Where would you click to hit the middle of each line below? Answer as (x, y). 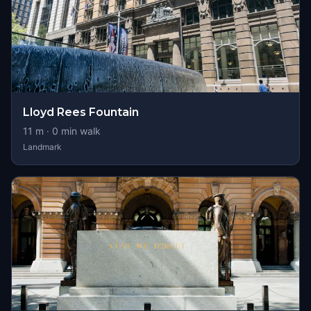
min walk (79, 131)
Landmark (42, 147)
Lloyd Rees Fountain (81, 112)
